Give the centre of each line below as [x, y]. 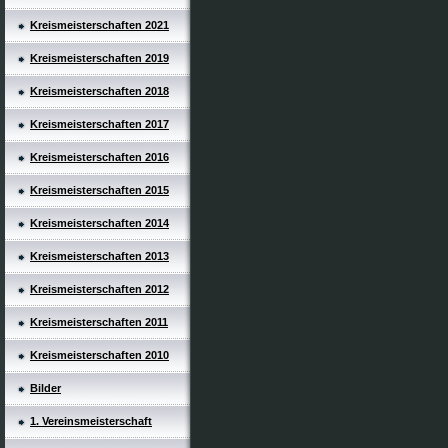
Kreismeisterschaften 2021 [99, 25]
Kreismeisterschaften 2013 [99, 256]
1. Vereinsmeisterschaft [91, 421]
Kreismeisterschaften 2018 [99, 91]
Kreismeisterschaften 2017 [99, 124]
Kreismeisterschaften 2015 [99, 190]
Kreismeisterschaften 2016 [99, 157]
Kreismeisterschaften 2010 [99, 355]
